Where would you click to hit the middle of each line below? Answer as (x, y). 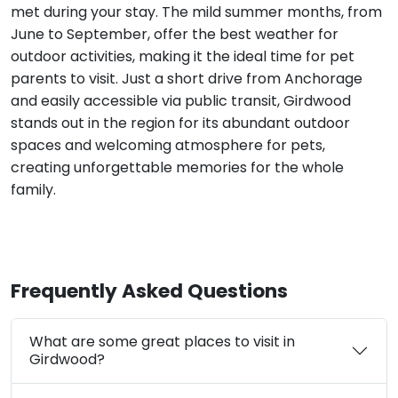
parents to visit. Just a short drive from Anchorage (187, 78)
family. (33, 189)
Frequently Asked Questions (149, 291)
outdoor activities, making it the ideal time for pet (183, 56)
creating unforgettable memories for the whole (177, 167)
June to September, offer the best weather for (175, 34)
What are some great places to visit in (162, 341)
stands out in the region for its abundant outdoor (180, 123)
